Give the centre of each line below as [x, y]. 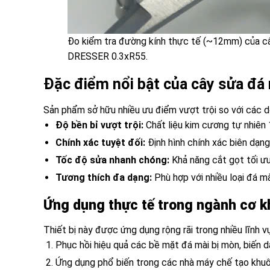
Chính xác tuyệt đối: [100, 142]
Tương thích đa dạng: [104, 177]
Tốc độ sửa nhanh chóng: [112, 160]
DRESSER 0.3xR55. [108, 57]
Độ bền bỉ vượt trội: [99, 125]
